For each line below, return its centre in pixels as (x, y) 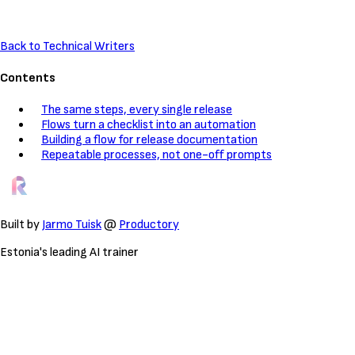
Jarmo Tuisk (72, 225)
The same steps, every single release (137, 110)
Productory (149, 225)
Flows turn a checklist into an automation (149, 125)
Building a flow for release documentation (149, 140)
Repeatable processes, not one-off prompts (157, 155)
